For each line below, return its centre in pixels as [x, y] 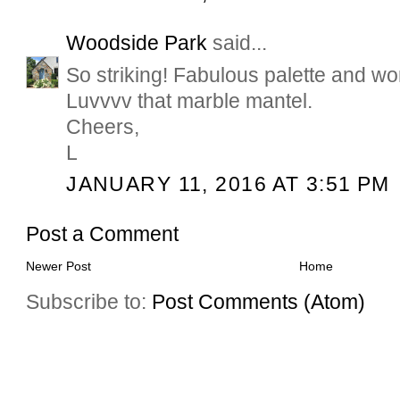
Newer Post [59, 267]
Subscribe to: [89, 301]
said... [237, 43]
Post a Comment [103, 234]
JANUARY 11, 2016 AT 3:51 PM [228, 184]
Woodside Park [137, 43]
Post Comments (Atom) [259, 301]
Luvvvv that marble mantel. [190, 101]
